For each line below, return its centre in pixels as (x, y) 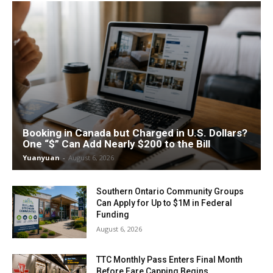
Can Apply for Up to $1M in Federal (165, 203)
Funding (113, 215)
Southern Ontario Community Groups (170, 192)
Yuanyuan (41, 158)
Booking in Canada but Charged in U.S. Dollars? (135, 133)
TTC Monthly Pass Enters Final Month (170, 259)
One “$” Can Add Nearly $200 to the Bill (116, 144)
